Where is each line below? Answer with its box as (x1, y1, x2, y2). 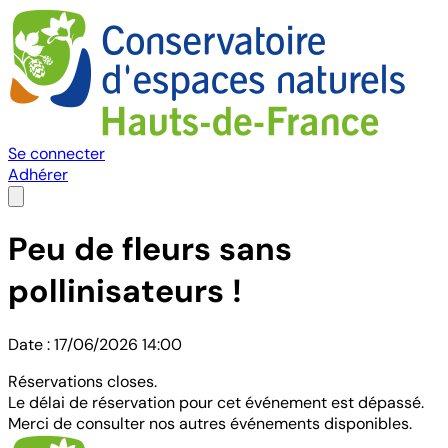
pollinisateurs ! (8, 270, 242, 313)
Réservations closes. (8, 370, 157, 392)
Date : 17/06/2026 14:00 (8, 333, 182, 355)
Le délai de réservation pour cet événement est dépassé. (8, 391, 424, 413)
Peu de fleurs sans (8, 228, 292, 271)
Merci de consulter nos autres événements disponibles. (8, 412, 412, 434)
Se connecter (8, 143, 105, 164)
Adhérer (8, 164, 68, 185)
